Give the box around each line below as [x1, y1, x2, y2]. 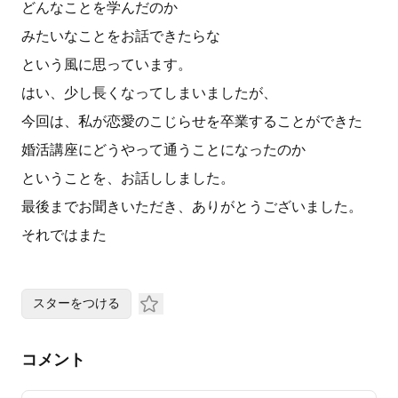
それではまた [21, 227, 107, 243]
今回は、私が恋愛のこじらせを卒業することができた [21, 113, 362, 130]
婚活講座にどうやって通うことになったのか [21, 141, 306, 158]
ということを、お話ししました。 [21, 170, 235, 187]
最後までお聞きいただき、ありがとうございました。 [21, 198, 362, 215]
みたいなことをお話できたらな [21, 28, 220, 44]
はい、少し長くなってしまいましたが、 [21, 84, 277, 101]
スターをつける [33, 296, 120, 311]
